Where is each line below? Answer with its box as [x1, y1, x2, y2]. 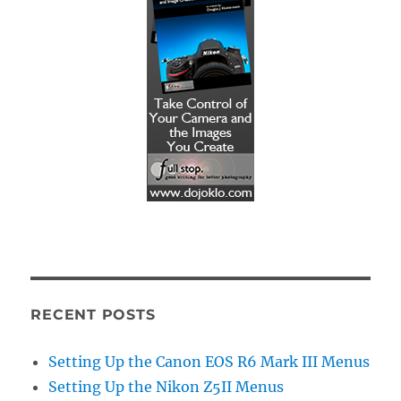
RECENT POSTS [30, 305, 156, 323]
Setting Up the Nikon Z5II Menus [48, 377, 285, 396]
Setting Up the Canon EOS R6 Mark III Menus [48, 352, 371, 371]
